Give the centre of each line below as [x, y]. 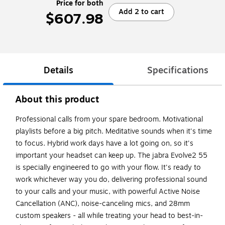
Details [58, 71]
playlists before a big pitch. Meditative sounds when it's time [114, 132]
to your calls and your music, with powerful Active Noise [108, 192]
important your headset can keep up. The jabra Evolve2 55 [111, 156]
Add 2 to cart [141, 12]
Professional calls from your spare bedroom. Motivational [109, 120]
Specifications [178, 71]
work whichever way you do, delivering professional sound [111, 180]
